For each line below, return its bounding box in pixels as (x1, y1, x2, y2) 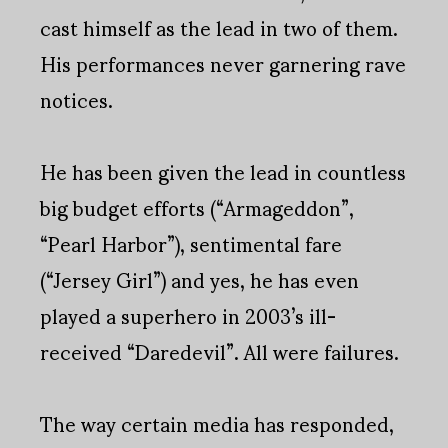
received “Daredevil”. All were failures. (40, 322, 399, 381)
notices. (40, 70, 113, 129)
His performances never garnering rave (40, 34, 406, 93)
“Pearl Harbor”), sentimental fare (40, 214, 342, 273)
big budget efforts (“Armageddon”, (40, 178, 354, 237)
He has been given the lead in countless (40, 142, 406, 201)
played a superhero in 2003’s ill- (40, 286, 336, 345)
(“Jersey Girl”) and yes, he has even (40, 250, 359, 309)
